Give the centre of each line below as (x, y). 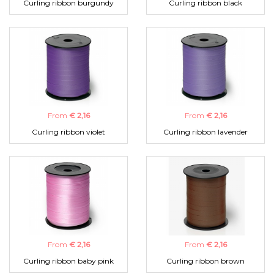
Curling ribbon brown (206, 261)
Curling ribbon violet (68, 132)
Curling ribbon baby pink (68, 261)
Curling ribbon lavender (206, 132)
